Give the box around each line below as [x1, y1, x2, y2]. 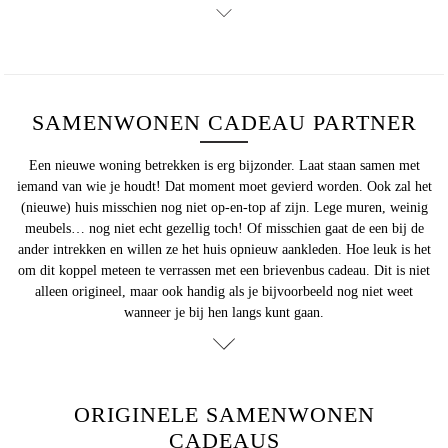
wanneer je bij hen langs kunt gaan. [124, 305, 324, 321]
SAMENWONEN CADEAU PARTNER [31, 110, 417, 136]
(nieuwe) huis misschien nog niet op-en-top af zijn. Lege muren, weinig [20, 200, 428, 216]
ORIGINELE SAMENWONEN [73, 402, 375, 428]
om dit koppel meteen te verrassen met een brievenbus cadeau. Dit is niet [18, 263, 430, 279]
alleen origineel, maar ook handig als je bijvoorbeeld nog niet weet [35, 284, 413, 300]
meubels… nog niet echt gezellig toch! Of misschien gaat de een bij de [24, 221, 424, 237]
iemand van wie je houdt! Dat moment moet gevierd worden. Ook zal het [16, 179, 432, 195]
